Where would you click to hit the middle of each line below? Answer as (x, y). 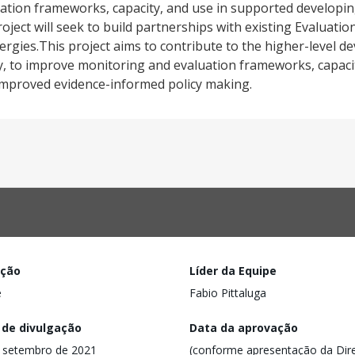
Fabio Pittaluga (228, 293)
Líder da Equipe (233, 271)
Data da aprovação (244, 327)
